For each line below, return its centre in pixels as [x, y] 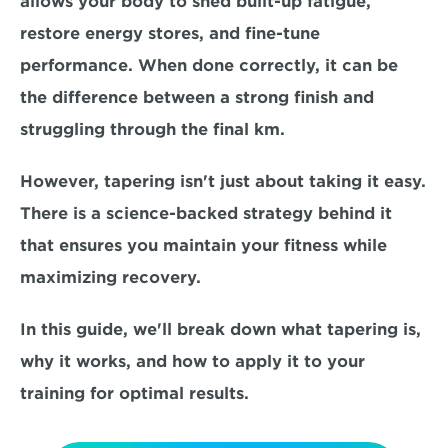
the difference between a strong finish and [197, 97]
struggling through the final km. [152, 129]
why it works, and [96, 361]
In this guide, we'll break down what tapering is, [220, 329]
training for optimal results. [134, 393]
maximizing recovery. [113, 277]
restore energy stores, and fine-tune [170, 33]
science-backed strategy [207, 213]
